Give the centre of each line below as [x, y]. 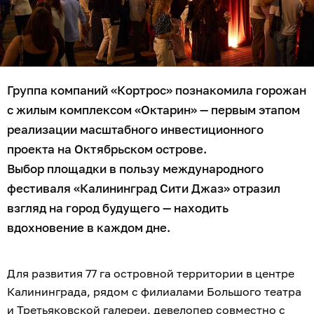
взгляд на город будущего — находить [118, 208]
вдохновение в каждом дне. [89, 228]
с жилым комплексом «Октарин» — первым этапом [153, 110]
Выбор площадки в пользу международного [135, 169]
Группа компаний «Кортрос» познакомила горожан [157, 90]
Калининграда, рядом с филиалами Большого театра [154, 292]
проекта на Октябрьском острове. [107, 149]
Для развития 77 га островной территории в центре [151, 274]
